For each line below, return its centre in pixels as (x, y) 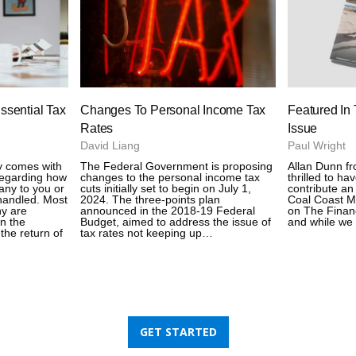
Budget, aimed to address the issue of (176, 222)
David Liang (110, 146)
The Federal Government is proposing (177, 166)
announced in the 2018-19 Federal (168, 211)
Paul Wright (317, 146)
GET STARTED (178, 332)
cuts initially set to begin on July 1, (166, 189)
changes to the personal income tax (170, 178)
